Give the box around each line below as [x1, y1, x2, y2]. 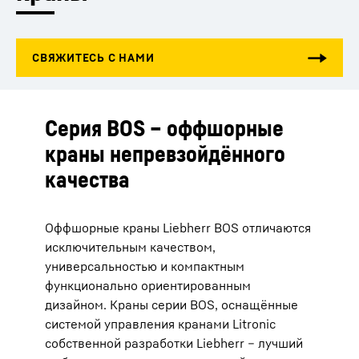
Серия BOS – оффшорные [45, 115, 284, 141]
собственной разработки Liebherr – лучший [45, 335, 303, 351]
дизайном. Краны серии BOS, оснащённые [45, 296, 298, 313]
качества [45, 166, 130, 192]
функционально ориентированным [45, 277, 251, 293]
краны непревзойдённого [45, 140, 285, 167]
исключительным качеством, [45, 239, 216, 255]
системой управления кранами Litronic [45, 316, 276, 332]
